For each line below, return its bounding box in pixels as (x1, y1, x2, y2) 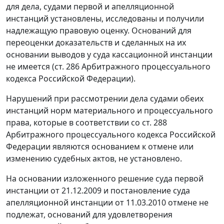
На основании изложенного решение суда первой (6, 173, 203, 184)
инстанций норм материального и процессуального (6, 105, 213, 116)
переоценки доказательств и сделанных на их (6, 37, 186, 48)
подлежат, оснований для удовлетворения (6, 209, 172, 220)
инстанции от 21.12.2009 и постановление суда (6, 185, 190, 196)
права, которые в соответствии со (6, 117, 142, 128)
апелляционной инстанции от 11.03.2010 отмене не (6, 197, 208, 208)
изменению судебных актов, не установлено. (6, 153, 182, 164)
